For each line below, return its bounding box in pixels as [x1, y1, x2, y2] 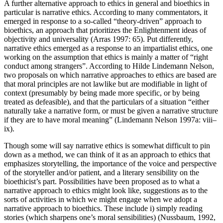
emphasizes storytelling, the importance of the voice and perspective [4, 159, 217, 168]
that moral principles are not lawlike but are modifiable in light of [4, 80, 207, 89]
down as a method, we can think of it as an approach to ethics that [4, 150, 210, 159]
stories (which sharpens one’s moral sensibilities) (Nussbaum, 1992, [4, 213, 216, 222]
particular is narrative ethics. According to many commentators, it [4, 8, 208, 17]
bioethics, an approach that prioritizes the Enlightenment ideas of [4, 26, 206, 35]
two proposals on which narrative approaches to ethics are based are [4, 71, 217, 80]
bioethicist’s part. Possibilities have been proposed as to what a [4, 177, 200, 186]
